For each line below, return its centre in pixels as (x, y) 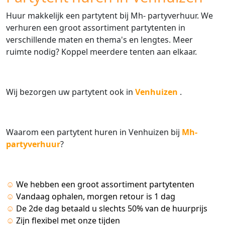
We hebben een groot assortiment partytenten (105, 185)
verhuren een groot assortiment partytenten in (96, 28)
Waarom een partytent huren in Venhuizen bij (94, 132)
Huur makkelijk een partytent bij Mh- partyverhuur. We (109, 16)
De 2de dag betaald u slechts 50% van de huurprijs (112, 209)
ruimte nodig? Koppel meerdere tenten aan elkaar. (101, 52)
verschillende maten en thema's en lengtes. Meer (99, 40)
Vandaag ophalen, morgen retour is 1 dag (96, 197)
